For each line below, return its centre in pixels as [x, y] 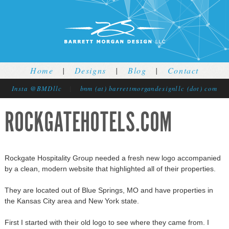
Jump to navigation [114, 6]
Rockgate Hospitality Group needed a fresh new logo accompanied [112, 158]
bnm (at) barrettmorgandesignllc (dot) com [149, 88]
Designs [90, 70]
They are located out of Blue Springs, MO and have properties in [109, 190]
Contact [183, 70]
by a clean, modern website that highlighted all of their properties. [110, 168]
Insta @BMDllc [37, 88]
